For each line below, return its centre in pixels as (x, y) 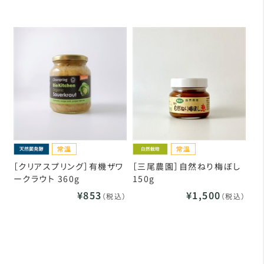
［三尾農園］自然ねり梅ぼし (187, 166)
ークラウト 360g (47, 178)
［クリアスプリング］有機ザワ (68, 166)
